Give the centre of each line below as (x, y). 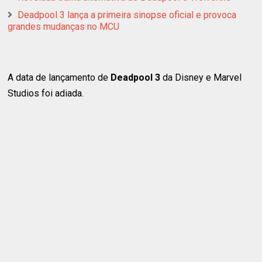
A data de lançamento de (59, 77)
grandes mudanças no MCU (64, 26)
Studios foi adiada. (46, 93)
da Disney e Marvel (201, 77)
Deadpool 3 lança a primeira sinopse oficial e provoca (127, 15)
